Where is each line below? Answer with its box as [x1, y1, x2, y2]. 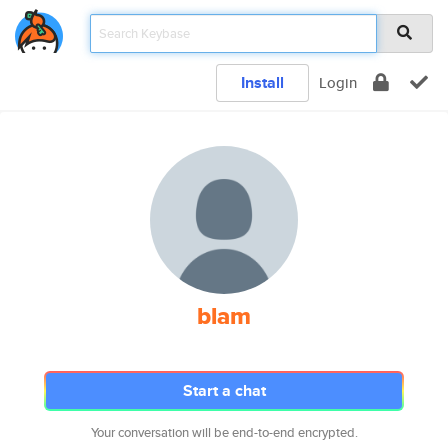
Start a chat [182, 379, 266, 402]
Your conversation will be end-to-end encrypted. [90, 423, 358, 442]
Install [241, 71, 284, 94]
